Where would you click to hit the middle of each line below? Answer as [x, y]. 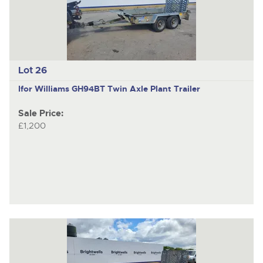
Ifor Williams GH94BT [63, 88]
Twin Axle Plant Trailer [154, 88]
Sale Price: [41, 114]
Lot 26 [32, 70]
